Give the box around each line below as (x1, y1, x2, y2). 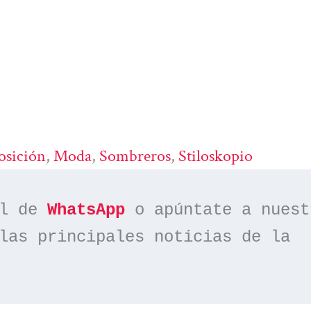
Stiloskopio (178, 145, 253, 167)
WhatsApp (47, 200, 126, 219)
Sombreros (99, 145, 171, 167)
